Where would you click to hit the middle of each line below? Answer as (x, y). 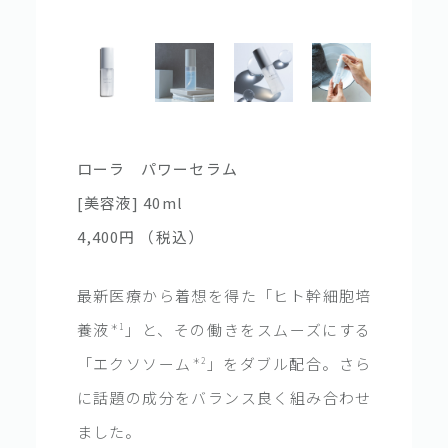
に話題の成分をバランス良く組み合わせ (224, 397)
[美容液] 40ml (129, 202)
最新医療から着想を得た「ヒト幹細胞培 (224, 295)
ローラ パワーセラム (157, 168)
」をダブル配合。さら (289, 363)
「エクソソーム (134, 363)
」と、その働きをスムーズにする (248, 329)
